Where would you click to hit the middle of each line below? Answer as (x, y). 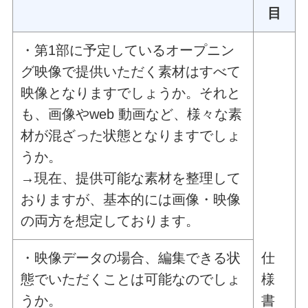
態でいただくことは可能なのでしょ (131, 279)
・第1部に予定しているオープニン (128, 51)
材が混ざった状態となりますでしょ (131, 136)
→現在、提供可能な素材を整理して (131, 178)
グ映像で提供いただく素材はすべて (131, 72)
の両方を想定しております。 (110, 221)
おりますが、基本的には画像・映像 (131, 200)
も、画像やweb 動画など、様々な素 (132, 114)
